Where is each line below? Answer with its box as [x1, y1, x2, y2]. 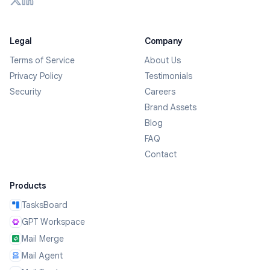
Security [10, 86, 42, 97]
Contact [145, 148, 177, 160]
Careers [145, 86, 175, 97]
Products [10, 180, 46, 191]
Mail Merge [22, 233, 64, 244]
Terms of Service [10, 54, 75, 66]
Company [145, 35, 183, 46]
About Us [145, 54, 181, 66]
